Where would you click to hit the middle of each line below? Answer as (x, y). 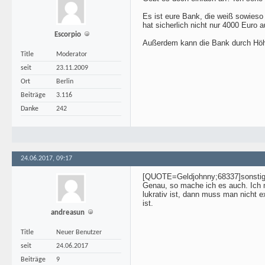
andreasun (68, 213)
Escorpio (68, 35)
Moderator (72, 54)
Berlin (65, 82)
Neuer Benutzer (79, 232)
